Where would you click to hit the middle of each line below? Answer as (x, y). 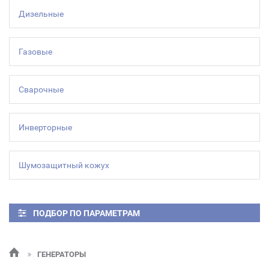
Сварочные (41, 89)
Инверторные (45, 127)
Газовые (35, 52)
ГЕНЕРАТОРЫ (62, 254)
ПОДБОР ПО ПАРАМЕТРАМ (86, 213)
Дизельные (41, 14)
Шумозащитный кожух (64, 165)
